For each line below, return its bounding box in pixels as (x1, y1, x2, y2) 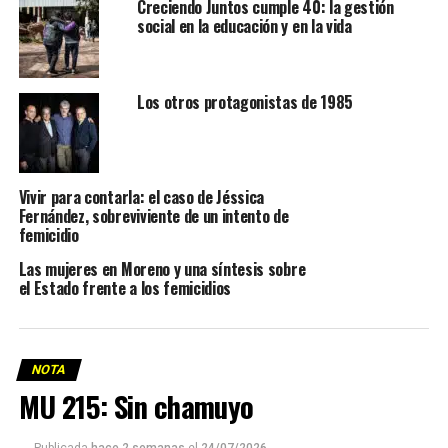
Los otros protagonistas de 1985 (136, 90, 353, 115)
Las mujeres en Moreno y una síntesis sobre (18, 257, 306, 282)
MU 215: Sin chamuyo (18, 385, 254, 428)
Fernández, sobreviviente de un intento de (18, 204, 289, 229)
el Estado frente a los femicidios (18, 276, 232, 301)
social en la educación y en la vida (136, 14, 352, 39)
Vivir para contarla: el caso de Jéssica (18, 185, 265, 210)
